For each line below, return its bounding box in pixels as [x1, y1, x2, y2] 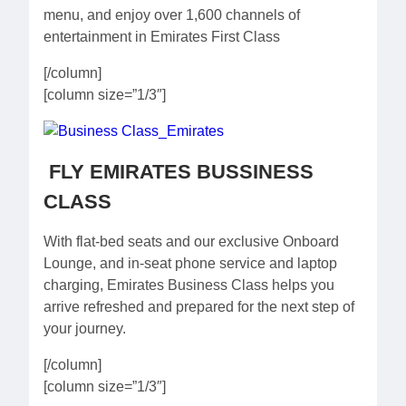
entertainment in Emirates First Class [43, 29, 280, 45]
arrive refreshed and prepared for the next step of [43, 299, 354, 315]
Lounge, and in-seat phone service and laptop [43, 256, 337, 272]
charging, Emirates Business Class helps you [43, 277, 334, 294]
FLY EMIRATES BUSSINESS [43, 160, 314, 184]
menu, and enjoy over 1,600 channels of [43, 7, 300, 24]
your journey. [43, 321, 126, 337]
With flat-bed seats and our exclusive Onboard [43, 234, 339, 250]
